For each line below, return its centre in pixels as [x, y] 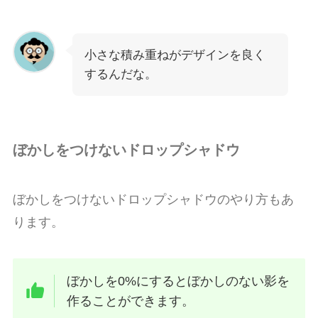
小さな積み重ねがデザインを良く [175, 55]
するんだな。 [120, 75]
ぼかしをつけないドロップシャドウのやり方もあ [153, 199]
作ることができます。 [131, 301]
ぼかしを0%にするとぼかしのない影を [179, 281]
